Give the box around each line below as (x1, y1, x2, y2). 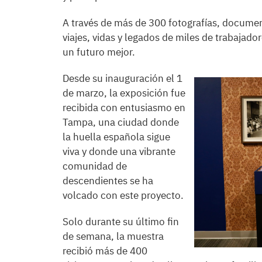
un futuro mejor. (63, 46, 135, 59)
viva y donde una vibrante (63, 145, 175, 158)
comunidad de (63, 160, 127, 173)
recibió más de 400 (63, 244, 147, 258)
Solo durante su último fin (63, 215, 179, 229)
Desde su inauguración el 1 (63, 72, 182, 85)
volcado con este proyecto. (63, 189, 184, 202)
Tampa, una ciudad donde (63, 116, 179, 129)
